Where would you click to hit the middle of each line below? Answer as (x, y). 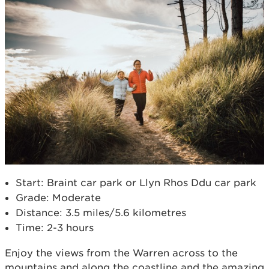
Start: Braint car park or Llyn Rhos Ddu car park (136, 182)
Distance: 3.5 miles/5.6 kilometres (101, 212)
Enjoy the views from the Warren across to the (121, 252)
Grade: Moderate (58, 197)
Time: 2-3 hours (55, 227)
